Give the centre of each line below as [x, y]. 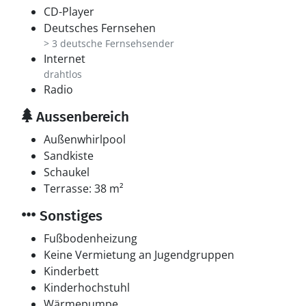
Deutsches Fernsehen [100, 28]
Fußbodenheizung [91, 238]
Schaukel [67, 172]
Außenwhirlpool [85, 139]
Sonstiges [69, 216]
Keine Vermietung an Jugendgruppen [139, 255]
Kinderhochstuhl [87, 288]
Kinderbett [71, 271]
